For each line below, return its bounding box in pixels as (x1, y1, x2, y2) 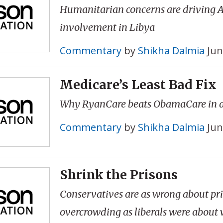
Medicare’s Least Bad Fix (59, 76, 217, 93)
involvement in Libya (59, 20, 155, 33)
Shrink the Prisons (59, 167, 178, 183)
